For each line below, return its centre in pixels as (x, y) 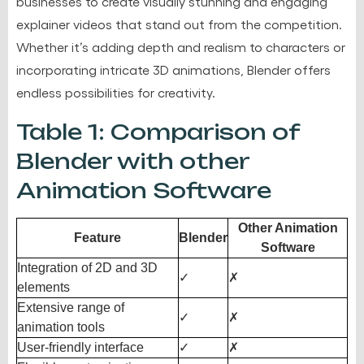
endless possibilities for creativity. (116, 92)
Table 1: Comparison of (158, 131)
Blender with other (133, 160)
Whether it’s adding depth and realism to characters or (181, 46)
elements (43, 287)
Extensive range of (71, 307)
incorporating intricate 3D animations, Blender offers (173, 69)
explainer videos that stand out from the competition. (179, 24)
